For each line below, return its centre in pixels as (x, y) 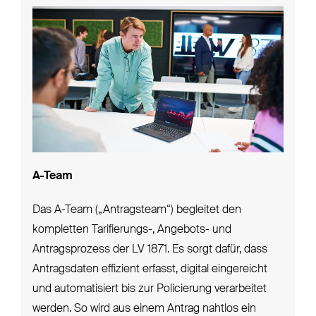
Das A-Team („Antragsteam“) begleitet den (136, 211)
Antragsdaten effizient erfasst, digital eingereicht (150, 270)
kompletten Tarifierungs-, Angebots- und (132, 230)
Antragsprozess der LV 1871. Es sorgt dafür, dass (150, 250)
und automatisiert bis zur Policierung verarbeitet (149, 290)
